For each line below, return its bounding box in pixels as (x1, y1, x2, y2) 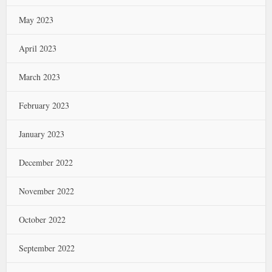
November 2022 (19, 185, 75, 197)
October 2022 (19, 214, 66, 225)
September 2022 (19, 242, 75, 254)
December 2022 (19, 157, 73, 168)
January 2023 (19, 128, 65, 140)
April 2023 (19, 42, 57, 54)
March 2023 (19, 71, 61, 83)
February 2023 (19, 100, 70, 111)
